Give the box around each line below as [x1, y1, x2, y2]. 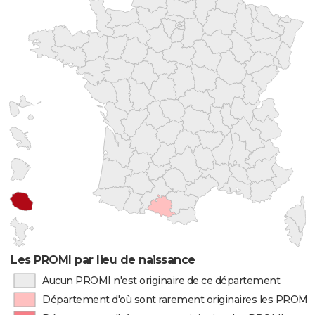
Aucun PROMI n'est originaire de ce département [41, 274, 281, 287]
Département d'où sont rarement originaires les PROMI [42, 293, 311, 306]
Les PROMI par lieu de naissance [11, 253, 195, 266]
